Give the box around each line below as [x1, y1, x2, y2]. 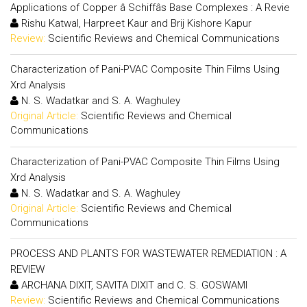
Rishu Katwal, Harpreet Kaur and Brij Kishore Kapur [19, 16, 251, 29]
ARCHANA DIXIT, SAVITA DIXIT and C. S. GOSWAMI [19, 279, 247, 291]
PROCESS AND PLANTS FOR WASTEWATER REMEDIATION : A [10, 247, 286, 260]
